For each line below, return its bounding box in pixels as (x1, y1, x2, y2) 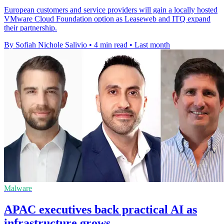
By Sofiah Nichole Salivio (4, 40, 87, 49)
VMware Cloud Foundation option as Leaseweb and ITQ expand (4, 14, 210, 23)
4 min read (94, 40, 127, 49)
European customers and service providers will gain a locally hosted (4, 5, 217, 14)
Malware (4, 184, 32, 193)
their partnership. (4, 23, 57, 32)
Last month (134, 40, 170, 49)
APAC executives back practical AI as (4, 203, 197, 216)
